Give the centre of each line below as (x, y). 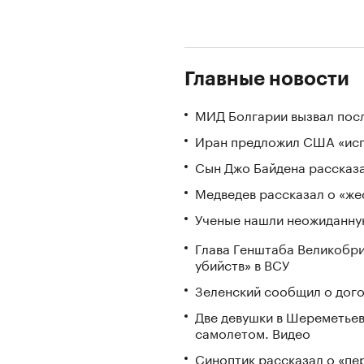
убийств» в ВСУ (242, 263)
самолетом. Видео (253, 331)
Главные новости (267, 79)
